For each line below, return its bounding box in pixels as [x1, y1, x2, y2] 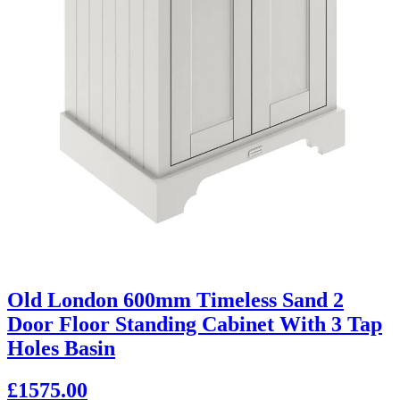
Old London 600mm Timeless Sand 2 [7, 287, 344, 312]
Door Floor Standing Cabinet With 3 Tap [7, 312, 382, 336]
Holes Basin [7, 336, 115, 360]
